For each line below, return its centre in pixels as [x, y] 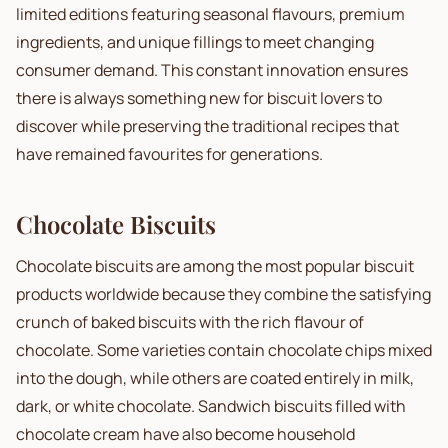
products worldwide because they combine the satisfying [223, 294]
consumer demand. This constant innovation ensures [212, 70]
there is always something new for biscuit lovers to [199, 98]
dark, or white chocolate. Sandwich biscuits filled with [211, 406]
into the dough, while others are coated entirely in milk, [215, 378]
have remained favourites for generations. [169, 154]
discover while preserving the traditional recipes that [207, 126]
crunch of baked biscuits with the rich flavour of [190, 322]
